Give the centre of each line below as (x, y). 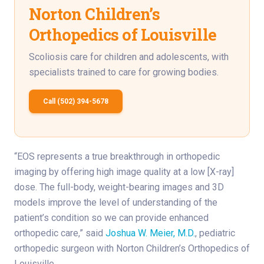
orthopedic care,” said (60, 233)
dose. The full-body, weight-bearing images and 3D (119, 187)
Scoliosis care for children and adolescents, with (129, 57)
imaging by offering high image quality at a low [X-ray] (124, 172)
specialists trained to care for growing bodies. (124, 72)
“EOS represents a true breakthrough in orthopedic (117, 157)
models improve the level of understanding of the (116, 203)
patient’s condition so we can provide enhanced (111, 218)
